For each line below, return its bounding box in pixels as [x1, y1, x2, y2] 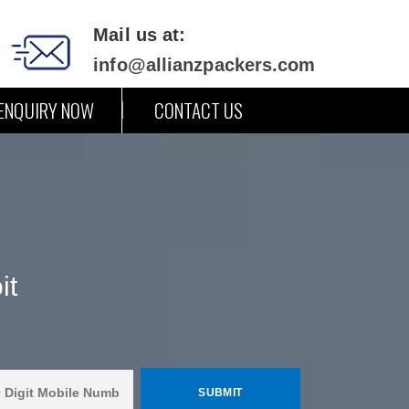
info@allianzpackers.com [93, 55, 316, 75]
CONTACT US [153, 96, 244, 124]
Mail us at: [93, 25, 186, 45]
